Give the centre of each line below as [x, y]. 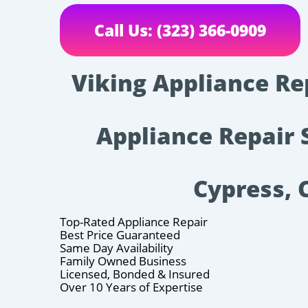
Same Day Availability [117, 247]
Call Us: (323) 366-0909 [180, 30]
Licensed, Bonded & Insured [135, 274]
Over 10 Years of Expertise [131, 287]
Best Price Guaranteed [120, 234]
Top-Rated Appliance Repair [134, 221]
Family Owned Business [123, 261]
